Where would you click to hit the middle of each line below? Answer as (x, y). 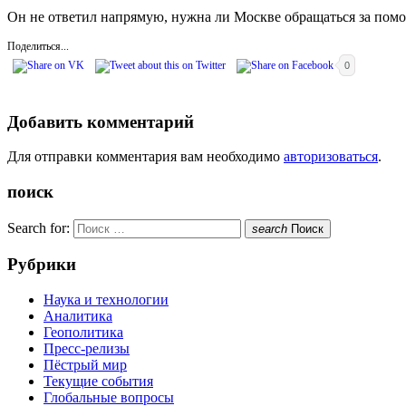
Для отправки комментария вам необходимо (145, 157)
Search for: (39, 227)
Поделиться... (38, 46)
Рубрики (42, 265)
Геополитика (83, 333)
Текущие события (98, 382)
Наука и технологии (106, 300)
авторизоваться (331, 157)
